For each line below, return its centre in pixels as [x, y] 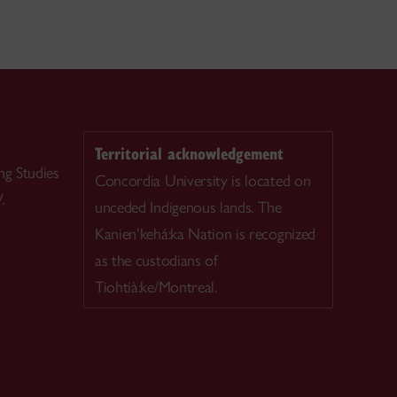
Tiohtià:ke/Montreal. [156, 287]
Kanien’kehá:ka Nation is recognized [205, 234]
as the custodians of [156, 260]
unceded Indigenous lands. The [188, 207]
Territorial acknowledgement [189, 152]
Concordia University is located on [203, 180]
